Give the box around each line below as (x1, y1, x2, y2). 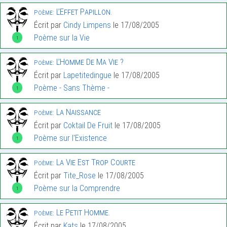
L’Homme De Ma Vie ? (54, 57, 124, 67)
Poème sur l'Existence (34, 133, 107, 143)
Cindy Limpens (63, 20, 111, 30)
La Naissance (54, 107, 101, 118)
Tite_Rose (63, 171, 96, 181)
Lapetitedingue (63, 70, 111, 81)
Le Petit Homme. (54, 207, 110, 218)
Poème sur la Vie (34, 33, 90, 43)
